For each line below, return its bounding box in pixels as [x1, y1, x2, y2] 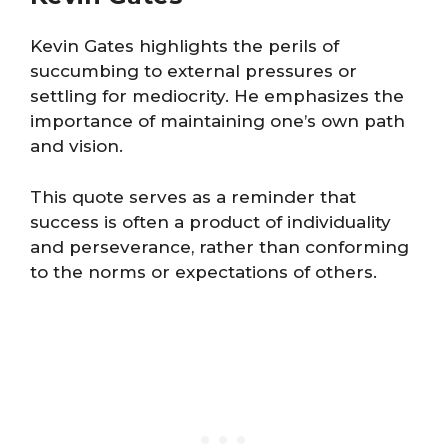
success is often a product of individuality [30, 211, 391, 232]
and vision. [30, 136, 123, 156]
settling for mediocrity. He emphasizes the [30, 86, 404, 106]
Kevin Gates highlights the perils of [30, 36, 339, 56]
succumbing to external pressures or [30, 61, 357, 81]
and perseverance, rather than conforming [30, 236, 409, 257]
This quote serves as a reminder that [30, 186, 356, 207]
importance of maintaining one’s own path [30, 111, 405, 131]
